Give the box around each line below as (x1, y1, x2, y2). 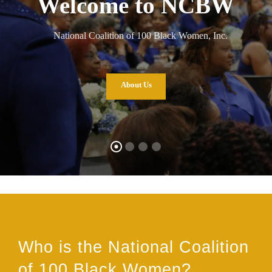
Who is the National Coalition (18, 237, 249, 256)
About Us (121, 80, 152, 89)
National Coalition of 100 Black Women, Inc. (53, 30, 228, 41)
